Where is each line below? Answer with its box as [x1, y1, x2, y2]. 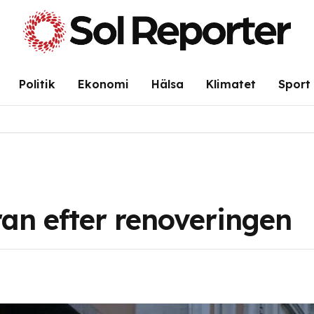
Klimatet [205, 76, 256, 91]
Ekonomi [77, 76, 129, 91]
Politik [18, 76, 55, 91]
